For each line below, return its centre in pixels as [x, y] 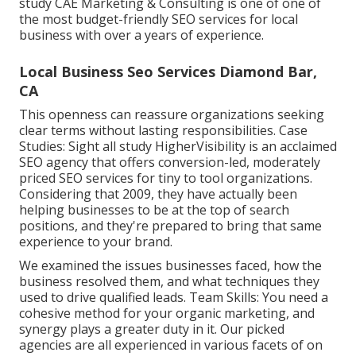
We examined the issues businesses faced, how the [170, 265]
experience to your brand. [96, 241]
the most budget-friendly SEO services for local [159, 19]
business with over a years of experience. [141, 35]
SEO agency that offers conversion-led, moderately [170, 162]
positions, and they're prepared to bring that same [170, 225]
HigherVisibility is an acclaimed [244, 146]
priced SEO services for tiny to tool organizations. [166, 178]
